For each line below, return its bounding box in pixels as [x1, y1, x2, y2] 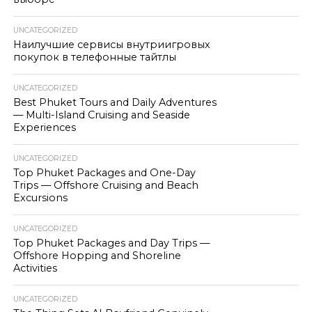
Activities [13, 262, 57, 274]
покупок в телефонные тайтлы [13, 51, 176, 63]
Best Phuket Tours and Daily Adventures [13, 96, 217, 109]
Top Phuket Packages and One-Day [13, 166, 196, 179]
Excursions [13, 192, 68, 204]
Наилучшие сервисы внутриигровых [13, 38, 210, 51]
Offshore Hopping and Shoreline [13, 249, 181, 262]
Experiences [13, 121, 76, 134]
